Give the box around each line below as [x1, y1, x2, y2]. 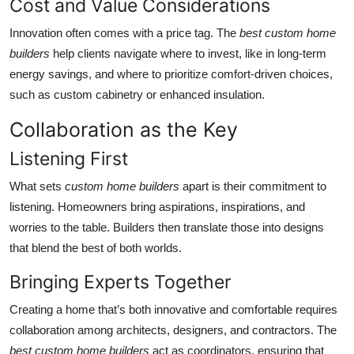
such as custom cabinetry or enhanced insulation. [9, 88, 265, 102]
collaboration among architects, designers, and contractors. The [9, 323, 337, 337]
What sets [9, 179, 65, 194]
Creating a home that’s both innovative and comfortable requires [9, 303, 337, 317]
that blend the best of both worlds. [9, 241, 182, 255]
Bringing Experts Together [9, 270, 232, 294]
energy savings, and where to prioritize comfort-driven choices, [9, 67, 333, 81]
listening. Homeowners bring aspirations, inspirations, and [9, 200, 305, 214]
